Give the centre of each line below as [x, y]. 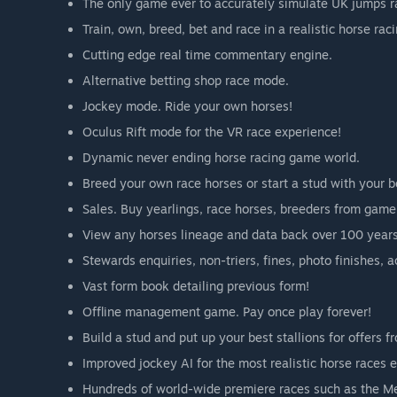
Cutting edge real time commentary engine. [207, 54]
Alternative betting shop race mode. [186, 80]
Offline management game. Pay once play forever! [227, 311]
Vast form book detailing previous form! [196, 285]
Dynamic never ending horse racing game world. [221, 157]
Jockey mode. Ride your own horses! [187, 105]
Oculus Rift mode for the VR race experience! [212, 131]
